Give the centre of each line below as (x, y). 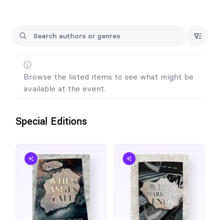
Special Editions (51, 121)
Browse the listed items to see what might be (109, 77)
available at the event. (65, 88)
